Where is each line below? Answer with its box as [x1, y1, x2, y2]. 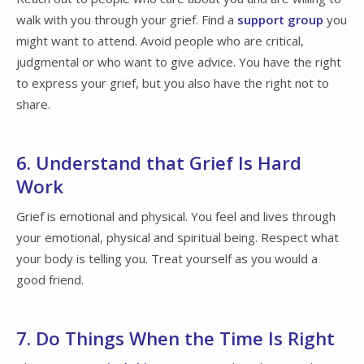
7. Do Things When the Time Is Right [16, 325, 335, 351]
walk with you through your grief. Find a [16, 11, 237, 28]
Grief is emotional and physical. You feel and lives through [16, 207, 336, 224]
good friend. [16, 271, 84, 288]
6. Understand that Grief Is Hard [16, 150, 301, 176]
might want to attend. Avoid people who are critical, [16, 32, 304, 50]
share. [16, 96, 50, 113]
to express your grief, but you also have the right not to [16, 75, 329, 92]
